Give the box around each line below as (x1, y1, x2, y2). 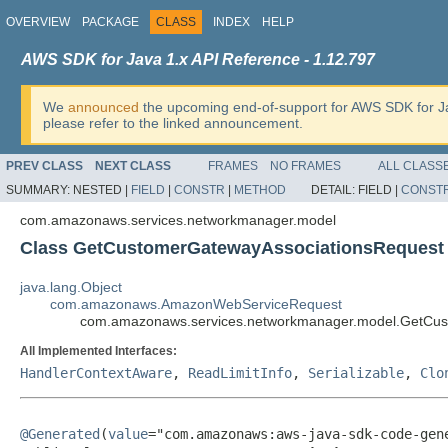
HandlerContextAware (20, 365, 172, 381)
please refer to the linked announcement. (43, 115, 303, 131)
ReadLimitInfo (188, 365, 292, 381)
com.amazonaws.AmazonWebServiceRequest (50, 296, 342, 312)
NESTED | (73, 183, 131, 197)
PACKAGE (82, 15, 139, 29)
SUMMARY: (6, 183, 73, 197)
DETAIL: (311, 183, 358, 197)
